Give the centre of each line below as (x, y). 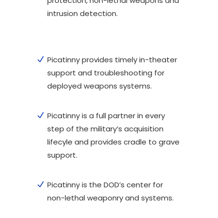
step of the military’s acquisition (105, 128)
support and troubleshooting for (106, 73)
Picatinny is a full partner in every (106, 115)
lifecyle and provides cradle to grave (113, 142)
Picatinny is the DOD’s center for (105, 184)
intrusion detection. (82, 13)
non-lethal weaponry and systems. (110, 198)
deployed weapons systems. (100, 86)
